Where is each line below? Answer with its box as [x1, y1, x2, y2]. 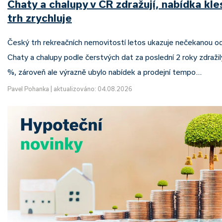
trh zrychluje [7, 12, 72, 24]
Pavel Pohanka [7, 85, 49, 93]
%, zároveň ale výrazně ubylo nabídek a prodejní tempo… [7, 67, 202, 77]
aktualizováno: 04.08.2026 [54, 85, 132, 93]
